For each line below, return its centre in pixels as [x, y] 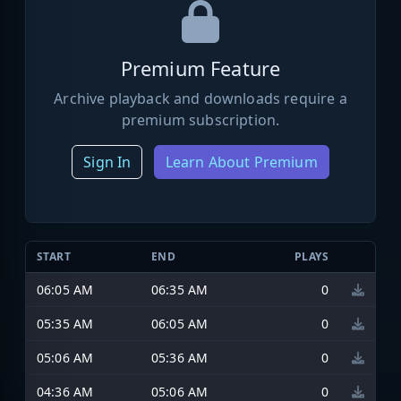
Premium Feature [200, 68]
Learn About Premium [241, 162]
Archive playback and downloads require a [200, 98]
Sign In [107, 162]
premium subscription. [200, 119]
